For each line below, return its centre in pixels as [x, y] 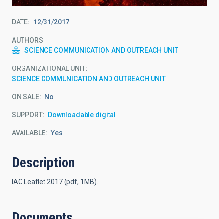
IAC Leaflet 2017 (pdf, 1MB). [55, 182]
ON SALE [25, 97]
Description [43, 162]
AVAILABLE [29, 133]
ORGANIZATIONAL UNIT [49, 68]
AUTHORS [27, 40]
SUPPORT [27, 115]
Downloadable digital [82, 115]
